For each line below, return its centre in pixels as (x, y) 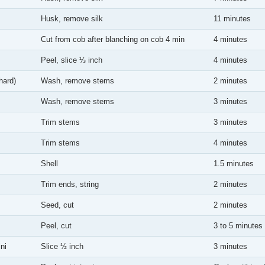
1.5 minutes (234, 164)
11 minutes (232, 19)
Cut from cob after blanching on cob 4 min (113, 39)
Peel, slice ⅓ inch (72, 60)
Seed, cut (57, 205)
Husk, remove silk (72, 19)
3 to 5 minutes (238, 226)
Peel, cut (56, 226)
